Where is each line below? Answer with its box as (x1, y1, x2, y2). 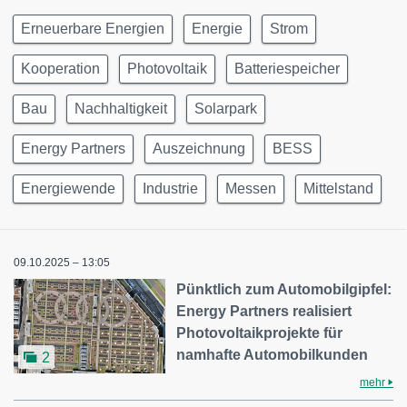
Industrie (143, 181, 198, 197)
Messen (225, 181, 276, 197)
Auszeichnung (153, 141, 245, 157)
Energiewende (21, 181, 115, 197)
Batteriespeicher (234, 61, 340, 77)
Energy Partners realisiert (176, 303, 352, 320)
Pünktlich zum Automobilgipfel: (176, 282, 392, 298)
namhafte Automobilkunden (176, 347, 369, 363)
